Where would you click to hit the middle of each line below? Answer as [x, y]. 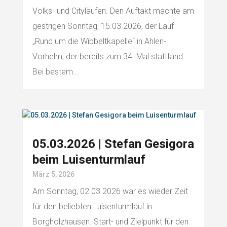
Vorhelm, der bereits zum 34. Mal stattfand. [108, 57]
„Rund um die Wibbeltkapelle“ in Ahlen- [99, 42]
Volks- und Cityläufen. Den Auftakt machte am [113, 11]
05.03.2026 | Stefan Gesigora [113, 144]
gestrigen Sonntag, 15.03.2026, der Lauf [103, 26]
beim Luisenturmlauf [89, 160]
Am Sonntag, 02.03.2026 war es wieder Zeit [110, 192]
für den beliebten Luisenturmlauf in [92, 207]
